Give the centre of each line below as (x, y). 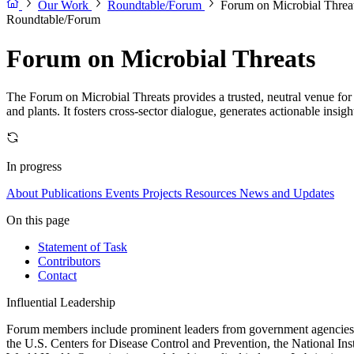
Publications (72, 194)
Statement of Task (83, 247)
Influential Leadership (61, 303)
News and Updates (287, 194)
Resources (211, 194)
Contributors (69, 262)
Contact (57, 276)
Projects (162, 194)
